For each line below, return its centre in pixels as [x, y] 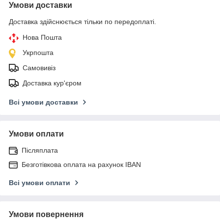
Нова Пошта [42, 37]
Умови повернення [46, 214]
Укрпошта [38, 52]
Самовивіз [39, 68]
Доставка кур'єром [52, 83]
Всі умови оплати [40, 182]
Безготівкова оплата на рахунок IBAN [81, 164]
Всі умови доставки [43, 102]
